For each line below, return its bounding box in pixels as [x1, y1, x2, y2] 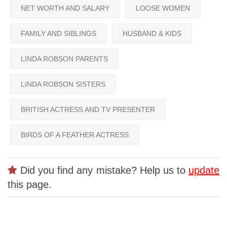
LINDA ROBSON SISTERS [21, 80, 105, 89]
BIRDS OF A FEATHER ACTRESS [21, 131, 129, 139]
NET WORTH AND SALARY [21, 4, 109, 13]
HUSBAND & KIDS [123, 29, 181, 38]
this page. [8, 179, 52, 191]
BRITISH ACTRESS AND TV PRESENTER [21, 105, 155, 114]
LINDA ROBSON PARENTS [21, 55, 108, 63]
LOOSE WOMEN [136, 4, 190, 13]
